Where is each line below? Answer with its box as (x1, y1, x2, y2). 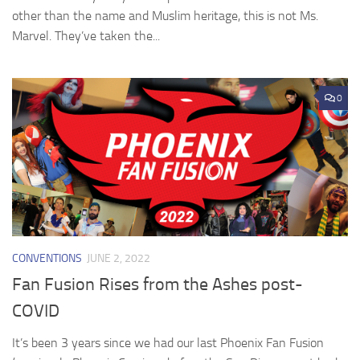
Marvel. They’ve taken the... (12, 27, 160, 43)
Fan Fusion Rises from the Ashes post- (12, 273, 303, 295)
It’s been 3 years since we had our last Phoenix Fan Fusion (12, 334, 324, 350)
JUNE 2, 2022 (87, 251, 150, 265)
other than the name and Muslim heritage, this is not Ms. (12, 7, 318, 23)
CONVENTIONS (12, 251, 82, 265)
